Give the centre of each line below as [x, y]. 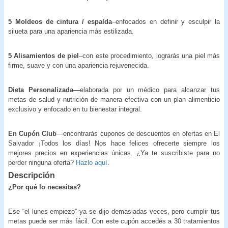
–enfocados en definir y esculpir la [166, 21]
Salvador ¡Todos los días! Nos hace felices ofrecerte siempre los [114, 143]
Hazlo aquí [92, 162]
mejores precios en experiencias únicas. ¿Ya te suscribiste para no [114, 153]
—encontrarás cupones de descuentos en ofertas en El [138, 133]
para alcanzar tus [192, 90]
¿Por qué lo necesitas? [45, 187]
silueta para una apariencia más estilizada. [71, 31]
